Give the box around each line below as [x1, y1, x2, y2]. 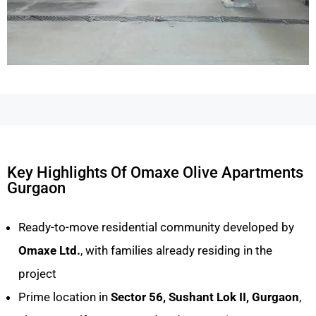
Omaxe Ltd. [18, 243, 80, 258]
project [18, 267, 56, 281]
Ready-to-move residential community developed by [18, 220, 294, 235]
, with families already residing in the [80, 243, 272, 258]
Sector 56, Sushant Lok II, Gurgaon [111, 290, 299, 305]
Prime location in [18, 290, 111, 305]
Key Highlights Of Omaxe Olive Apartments [7, 164, 303, 182]
